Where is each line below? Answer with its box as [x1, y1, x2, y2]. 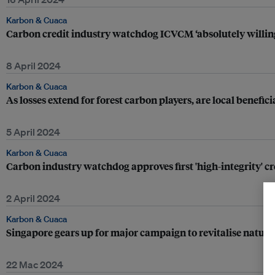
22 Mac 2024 [6, 258, 63, 271]
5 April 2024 [6, 126, 60, 138]
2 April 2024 [6, 192, 60, 204]
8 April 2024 [6, 60, 61, 72]
